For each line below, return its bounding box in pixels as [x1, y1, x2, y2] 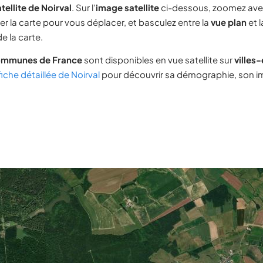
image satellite [96, 2, 159, 13]
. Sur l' [72, 2, 96, 13]
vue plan [211, 16, 247, 28]
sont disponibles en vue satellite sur [82, 54, 234, 65]
